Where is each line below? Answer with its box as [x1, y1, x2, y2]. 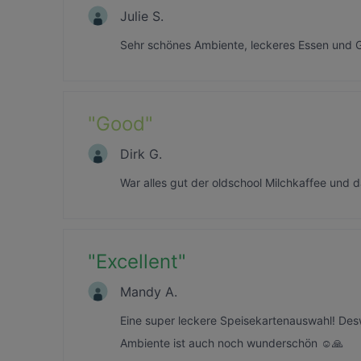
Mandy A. [120, 283, 177, 300]
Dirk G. [120, 145, 162, 162]
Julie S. [120, 7, 164, 24]
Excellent [96, 250, 178, 273]
